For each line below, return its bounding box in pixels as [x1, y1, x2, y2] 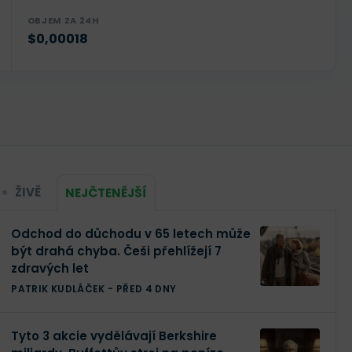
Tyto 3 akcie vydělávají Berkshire [11, 328, 218, 344]
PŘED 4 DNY [115, 282, 177, 295]
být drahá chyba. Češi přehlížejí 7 [11, 243, 222, 259]
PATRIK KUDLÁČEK [11, 282, 105, 295]
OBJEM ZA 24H [27, 13, 100, 27]
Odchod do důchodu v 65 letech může [11, 225, 251, 242]
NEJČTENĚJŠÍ [65, 184, 148, 201]
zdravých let [11, 260, 90, 277]
